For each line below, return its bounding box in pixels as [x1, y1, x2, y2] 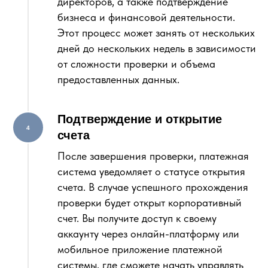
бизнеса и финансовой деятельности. [57, 11, 235, 23]
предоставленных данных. [57, 73, 179, 86]
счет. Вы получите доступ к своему [57, 212, 217, 224]
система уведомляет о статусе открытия [57, 165, 245, 178]
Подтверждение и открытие [57, 112, 222, 126]
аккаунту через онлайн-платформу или [57, 227, 239, 240]
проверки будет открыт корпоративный [57, 196, 242, 209]
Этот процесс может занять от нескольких [57, 26, 255, 39]
